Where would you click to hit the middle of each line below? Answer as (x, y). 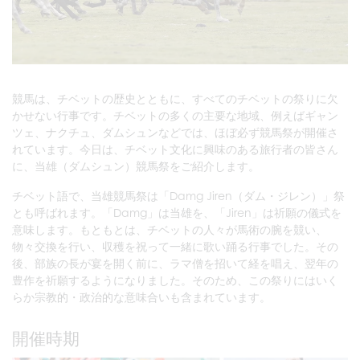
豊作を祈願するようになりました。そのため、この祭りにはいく (175, 280)
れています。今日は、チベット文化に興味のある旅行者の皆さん (175, 149)
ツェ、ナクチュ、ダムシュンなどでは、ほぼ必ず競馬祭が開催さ (175, 133)
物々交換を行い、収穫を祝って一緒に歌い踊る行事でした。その (175, 247)
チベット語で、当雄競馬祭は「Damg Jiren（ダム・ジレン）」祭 (178, 196)
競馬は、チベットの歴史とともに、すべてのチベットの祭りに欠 (175, 99)
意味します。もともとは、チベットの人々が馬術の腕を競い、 (170, 230)
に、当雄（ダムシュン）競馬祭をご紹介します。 (136, 166)
